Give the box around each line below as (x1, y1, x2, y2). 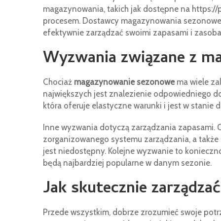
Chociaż (43, 77, 74, 87)
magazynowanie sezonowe (74, 77, 175, 87)
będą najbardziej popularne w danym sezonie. (43, 158, 212, 168)
